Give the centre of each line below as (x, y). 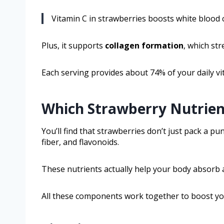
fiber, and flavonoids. (80, 142)
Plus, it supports (73, 46)
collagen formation (144, 46)
